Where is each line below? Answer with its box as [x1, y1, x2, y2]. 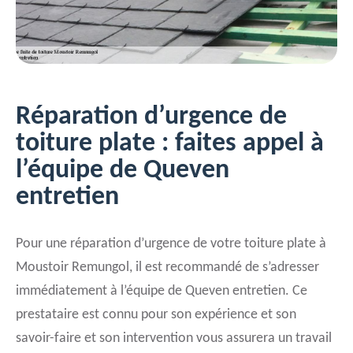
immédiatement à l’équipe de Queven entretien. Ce [16, 284, 307, 299]
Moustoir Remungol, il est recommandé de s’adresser [16, 260, 319, 275]
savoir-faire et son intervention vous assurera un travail [16, 331, 332, 346]
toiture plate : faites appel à [16, 130, 324, 158]
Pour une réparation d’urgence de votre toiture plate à [16, 236, 326, 251]
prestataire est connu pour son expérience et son [16, 307, 296, 322]
